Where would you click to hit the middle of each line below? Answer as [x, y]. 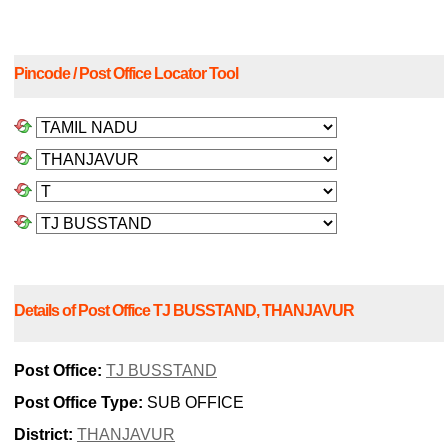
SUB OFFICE [193, 403]
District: [43, 435]
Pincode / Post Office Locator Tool [126, 74]
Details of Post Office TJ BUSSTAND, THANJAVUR [184, 310]
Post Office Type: [78, 403]
